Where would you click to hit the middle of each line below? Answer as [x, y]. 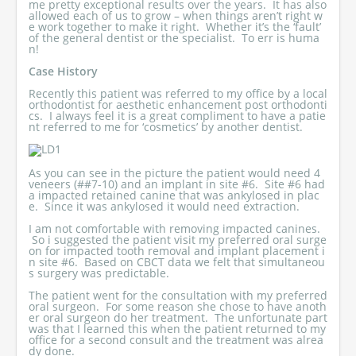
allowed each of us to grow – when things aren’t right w [176, 15]
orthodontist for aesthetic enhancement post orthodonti [178, 104]
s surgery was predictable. [99, 273]
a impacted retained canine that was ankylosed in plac [174, 195]
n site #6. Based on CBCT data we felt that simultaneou [177, 262]
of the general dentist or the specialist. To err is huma [174, 38]
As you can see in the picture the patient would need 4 [174, 173]
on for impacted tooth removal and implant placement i [177, 251]
